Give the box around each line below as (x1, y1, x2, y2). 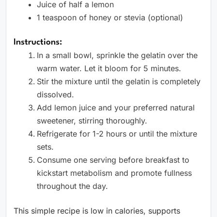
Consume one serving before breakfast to (37, 155, 189, 165)
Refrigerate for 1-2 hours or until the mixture (37, 129, 197, 139)
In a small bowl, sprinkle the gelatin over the (37, 50, 198, 60)
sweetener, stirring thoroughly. (37, 116, 147, 125)
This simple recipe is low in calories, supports (14, 206, 180, 216)
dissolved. (37, 90, 74, 99)
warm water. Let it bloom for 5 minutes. (37, 63, 181, 73)
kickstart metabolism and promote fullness (37, 168, 192, 178)
